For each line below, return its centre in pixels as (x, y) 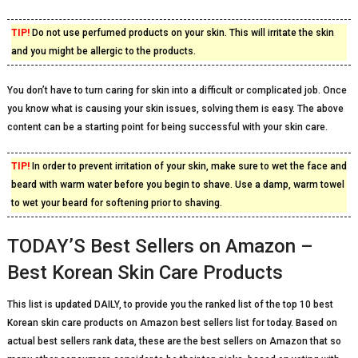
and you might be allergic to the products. (103, 51)
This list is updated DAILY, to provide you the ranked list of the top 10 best (170, 304)
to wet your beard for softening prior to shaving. (116, 203)
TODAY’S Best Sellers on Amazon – (160, 246)
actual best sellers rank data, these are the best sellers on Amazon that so (174, 341)
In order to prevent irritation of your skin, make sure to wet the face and (188, 166)
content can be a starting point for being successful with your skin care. (167, 127)
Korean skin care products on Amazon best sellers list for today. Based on (172, 323)
